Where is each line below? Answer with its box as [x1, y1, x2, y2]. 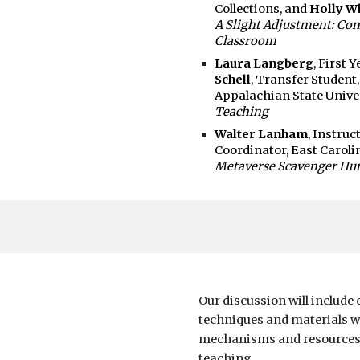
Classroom [214, 33, 276, 48]
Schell [214, 72, 251, 87]
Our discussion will [198, 292, 311, 308]
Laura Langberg [214, 55, 313, 71]
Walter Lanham [214, 126, 308, 141]
